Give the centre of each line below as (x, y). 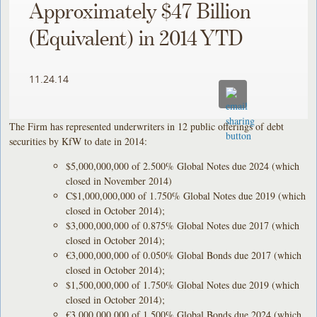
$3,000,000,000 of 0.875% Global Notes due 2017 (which (183, 225)
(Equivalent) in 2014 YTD (136, 39)
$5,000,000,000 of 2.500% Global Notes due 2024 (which (183, 166)
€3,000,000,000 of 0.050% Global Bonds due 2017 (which (184, 255)
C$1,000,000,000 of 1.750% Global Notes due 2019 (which (186, 195)
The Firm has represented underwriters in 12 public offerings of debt (147, 126)
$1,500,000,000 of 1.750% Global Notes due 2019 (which (183, 284)
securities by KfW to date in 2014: (79, 141)
